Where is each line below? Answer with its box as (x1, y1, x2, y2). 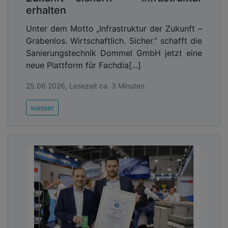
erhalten (26, 4, 66, 16)
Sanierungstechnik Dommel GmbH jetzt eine (26, 47, 202, 58)
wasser (31, 103, 54, 112)
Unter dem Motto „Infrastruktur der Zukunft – (26, 23, 202, 34)
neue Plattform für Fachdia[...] (26, 60, 141, 70)
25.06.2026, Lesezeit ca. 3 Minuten (26, 81, 145, 90)
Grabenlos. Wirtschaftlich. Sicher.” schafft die (26, 35, 202, 46)
